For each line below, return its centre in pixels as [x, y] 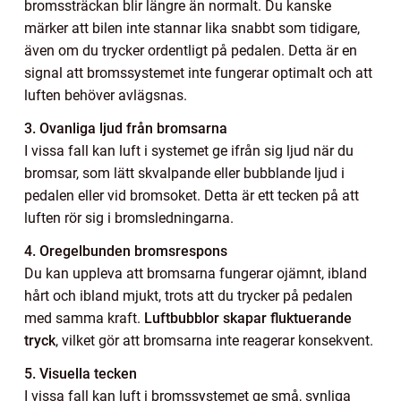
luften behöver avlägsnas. [106, 95]
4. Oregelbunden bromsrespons [126, 251]
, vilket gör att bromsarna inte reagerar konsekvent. [214, 340]
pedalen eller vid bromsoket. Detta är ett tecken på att [192, 195]
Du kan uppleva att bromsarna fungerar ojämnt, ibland [196, 273]
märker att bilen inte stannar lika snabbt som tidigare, [192, 28]
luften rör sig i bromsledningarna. [129, 218]
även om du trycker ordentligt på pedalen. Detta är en [191, 50]
